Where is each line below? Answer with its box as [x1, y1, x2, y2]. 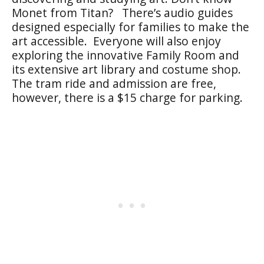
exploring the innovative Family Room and [12, 47, 239, 63]
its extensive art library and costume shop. [12, 61, 244, 77]
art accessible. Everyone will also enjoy [12, 32, 221, 49]
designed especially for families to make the [12, 18, 249, 35]
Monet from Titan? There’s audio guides [12, 4, 233, 21]
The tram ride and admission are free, [12, 75, 216, 91]
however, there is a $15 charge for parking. [12, 89, 249, 105]
